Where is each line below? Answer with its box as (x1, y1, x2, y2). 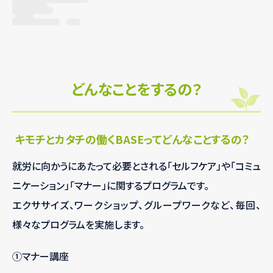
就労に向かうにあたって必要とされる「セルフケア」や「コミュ (12, 158, 261, 174)
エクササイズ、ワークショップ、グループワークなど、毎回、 (12, 197, 261, 213)
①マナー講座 (12, 249, 69, 264)
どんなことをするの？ (71, 78, 202, 100)
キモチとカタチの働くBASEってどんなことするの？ (12, 131, 250, 147)
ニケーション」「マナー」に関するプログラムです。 (12, 178, 209, 193)
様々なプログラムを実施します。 (12, 217, 144, 232)
